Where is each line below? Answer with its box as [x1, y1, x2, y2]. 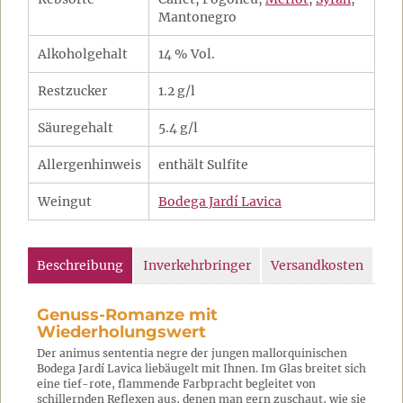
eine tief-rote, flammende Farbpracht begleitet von [37, 377, 316, 390]
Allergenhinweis [38, 157, 141, 173]
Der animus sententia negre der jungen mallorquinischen [37, 346, 347, 360]
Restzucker [38, 83, 107, 99]
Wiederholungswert [37, 322, 206, 342]
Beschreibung [37, 257, 123, 273]
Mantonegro [158, 9, 237, 25]
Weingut [38, 193, 92, 210]
